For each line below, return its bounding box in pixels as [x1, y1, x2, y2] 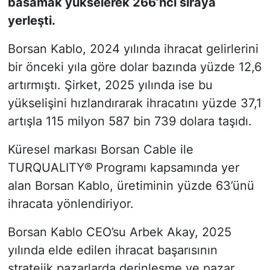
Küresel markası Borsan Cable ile [7, 142, 193, 157]
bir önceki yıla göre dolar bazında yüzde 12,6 [7, 60, 262, 75]
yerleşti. [7, 13, 55, 28]
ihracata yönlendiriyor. [7, 196, 134, 212]
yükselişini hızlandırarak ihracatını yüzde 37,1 [7, 96, 262, 111]
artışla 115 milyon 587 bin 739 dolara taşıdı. [7, 114, 252, 129]
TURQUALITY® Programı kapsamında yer [7, 160, 239, 175]
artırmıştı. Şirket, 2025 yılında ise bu [7, 78, 213, 93]
